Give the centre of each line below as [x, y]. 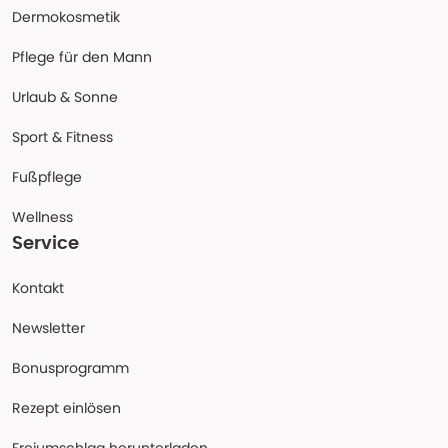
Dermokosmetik [66, 17]
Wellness [42, 217]
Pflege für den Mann [82, 57]
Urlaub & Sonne [65, 97]
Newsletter [48, 328]
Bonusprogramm [70, 368]
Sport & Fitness [62, 137]
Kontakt [38, 288]
